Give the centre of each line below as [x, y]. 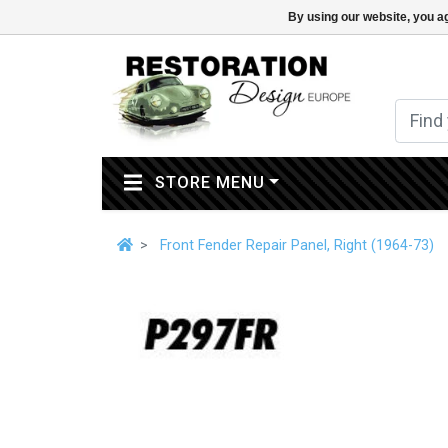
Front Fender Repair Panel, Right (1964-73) [296, 245]
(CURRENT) [310, 182]
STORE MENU [207, 183]
